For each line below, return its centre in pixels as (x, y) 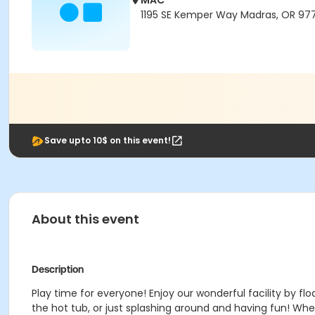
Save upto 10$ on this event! (108, 140)
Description (58, 269)
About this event (85, 219)
